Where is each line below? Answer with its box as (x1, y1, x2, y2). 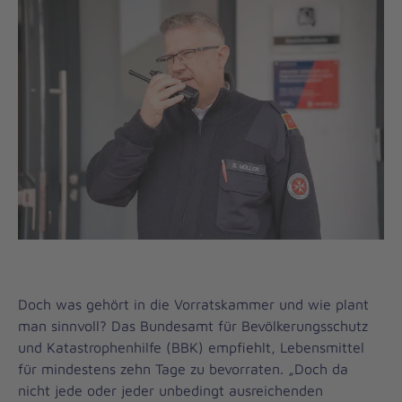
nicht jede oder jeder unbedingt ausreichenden (18, 381, 323, 398)
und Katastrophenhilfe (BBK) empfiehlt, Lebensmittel (18, 338, 364, 355)
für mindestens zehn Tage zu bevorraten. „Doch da (18, 360, 348, 377)
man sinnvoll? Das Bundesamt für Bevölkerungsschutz (18, 317, 368, 334)
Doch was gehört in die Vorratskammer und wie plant (18, 295, 369, 312)
